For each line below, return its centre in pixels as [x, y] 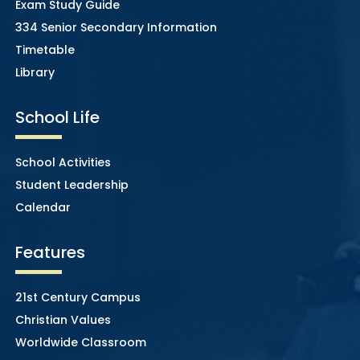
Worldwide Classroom [80, 342]
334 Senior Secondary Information [116, 27]
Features [50, 252]
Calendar [43, 207]
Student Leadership [72, 184]
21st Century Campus [78, 297]
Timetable [45, 49]
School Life [57, 117]
